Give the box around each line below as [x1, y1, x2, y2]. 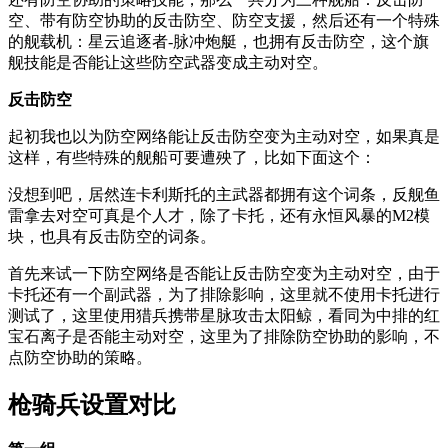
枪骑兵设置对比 [8, 391, 176, 418]
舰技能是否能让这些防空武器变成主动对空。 [8, 53, 328, 71]
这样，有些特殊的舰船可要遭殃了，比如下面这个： [8, 148, 376, 166]
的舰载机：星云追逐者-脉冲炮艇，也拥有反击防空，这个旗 [8, 32, 429, 50]
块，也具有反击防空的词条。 [8, 227, 216, 245]
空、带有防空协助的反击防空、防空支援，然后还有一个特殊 [8, 11, 440, 29]
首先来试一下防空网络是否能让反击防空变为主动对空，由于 [8, 264, 440, 282]
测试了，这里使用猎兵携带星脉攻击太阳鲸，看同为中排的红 [8, 306, 440, 324]
